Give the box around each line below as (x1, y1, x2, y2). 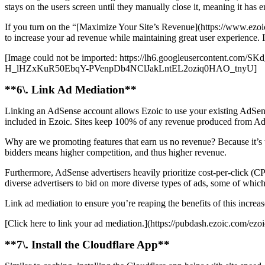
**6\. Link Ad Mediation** (5, 83, 137, 96)
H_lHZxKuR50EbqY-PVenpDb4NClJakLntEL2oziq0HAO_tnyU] (5, 63, 257, 74)
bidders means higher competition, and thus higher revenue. (5, 147, 229, 158)
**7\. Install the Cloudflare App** (5, 238, 170, 251)
